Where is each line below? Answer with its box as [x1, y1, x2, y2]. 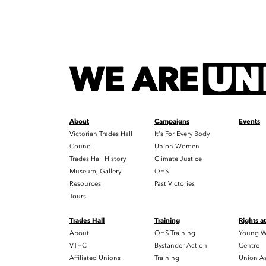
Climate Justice [154, 154, 202, 163]
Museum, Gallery [69, 166, 121, 176]
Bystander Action [154, 240, 207, 250]
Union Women [154, 141, 199, 151]
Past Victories [154, 179, 195, 188]
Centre [239, 240, 259, 250]
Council [69, 141, 94, 151]
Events [239, 116, 260, 126]
